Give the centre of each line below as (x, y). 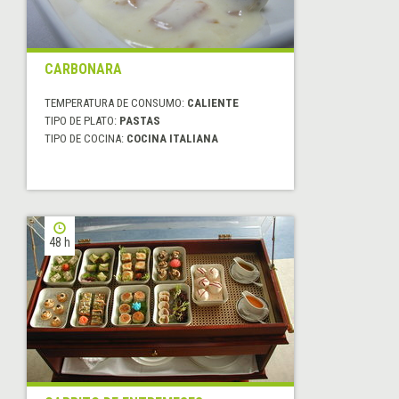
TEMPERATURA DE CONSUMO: (116, 103)
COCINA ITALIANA (172, 139)
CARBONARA (83, 69)
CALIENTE (213, 103)
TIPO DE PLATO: (82, 121)
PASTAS (140, 121)
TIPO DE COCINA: (85, 139)
